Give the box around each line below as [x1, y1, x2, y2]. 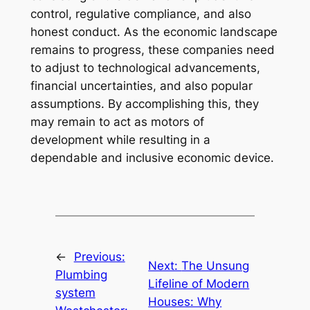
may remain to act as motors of [30, 115, 204, 129]
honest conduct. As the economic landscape [30, 25, 277, 39]
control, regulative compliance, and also [30, 7, 251, 21]
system [55, 285, 95, 300]
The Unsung [181, 258, 250, 273]
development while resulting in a [30, 133, 210, 147]
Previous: [73, 249, 125, 264]
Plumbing [55, 267, 107, 282]
